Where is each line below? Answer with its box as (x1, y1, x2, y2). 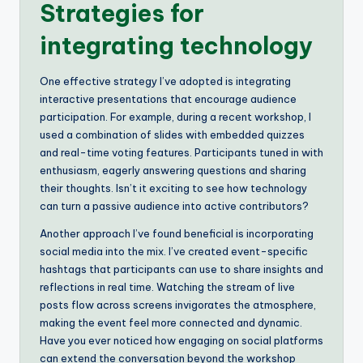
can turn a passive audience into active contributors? (40, 199, 309, 212)
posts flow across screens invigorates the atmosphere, (40, 297, 316, 311)
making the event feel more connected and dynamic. (40, 315, 302, 329)
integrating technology (40, 30, 313, 61)
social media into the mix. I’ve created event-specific (40, 244, 308, 258)
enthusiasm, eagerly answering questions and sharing (40, 163, 306, 177)
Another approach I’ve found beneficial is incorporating (40, 226, 314, 240)
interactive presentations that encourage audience (40, 92, 297, 105)
